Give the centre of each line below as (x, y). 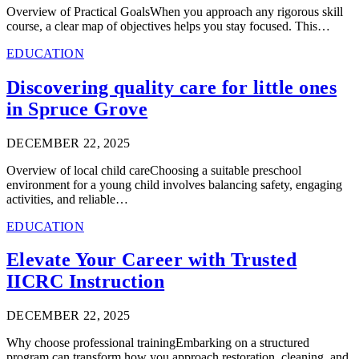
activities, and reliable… (67, 199)
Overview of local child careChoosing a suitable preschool (154, 170)
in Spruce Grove (77, 109)
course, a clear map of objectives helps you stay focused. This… (168, 26)
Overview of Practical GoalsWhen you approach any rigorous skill (175, 11)
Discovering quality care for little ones (172, 87)
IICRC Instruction (86, 282)
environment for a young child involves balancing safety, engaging (174, 184)
